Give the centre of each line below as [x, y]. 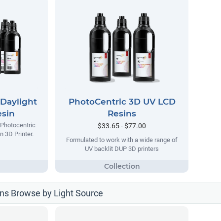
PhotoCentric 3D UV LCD [122, 101]
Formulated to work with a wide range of [122, 140]
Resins [122, 113]
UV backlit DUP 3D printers [122, 148]
